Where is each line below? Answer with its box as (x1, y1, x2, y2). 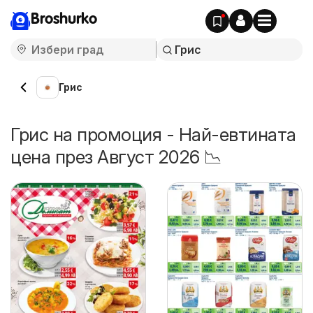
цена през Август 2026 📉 (10, 146, 222, 168)
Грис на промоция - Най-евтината (10, 124, 296, 145)
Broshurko (31, 12, 97, 27)
